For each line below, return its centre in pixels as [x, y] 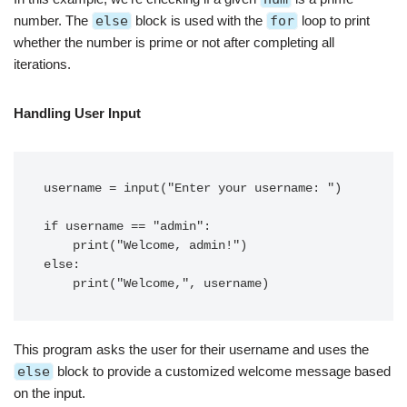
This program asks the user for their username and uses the [191, 349]
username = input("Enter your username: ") [193, 189]
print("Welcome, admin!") [58, 246]
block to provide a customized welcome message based [222, 371]
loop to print [334, 20]
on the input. [50, 393]
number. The [53, 20]
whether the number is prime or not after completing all [174, 42]
